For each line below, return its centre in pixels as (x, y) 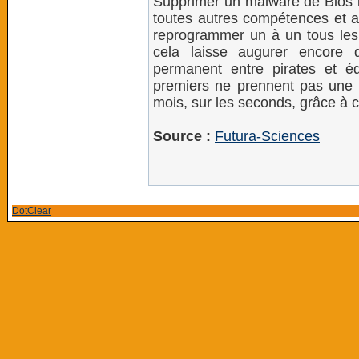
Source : (182, 136)
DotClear (32, 211)
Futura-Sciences (267, 136)
